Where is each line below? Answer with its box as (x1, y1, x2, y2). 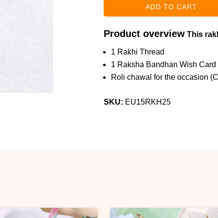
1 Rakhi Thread (110, 48, 164, 56)
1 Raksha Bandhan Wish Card (110, 60, 216, 69)
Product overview (103, 28, 185, 39)
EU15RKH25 (125, 98, 171, 106)
